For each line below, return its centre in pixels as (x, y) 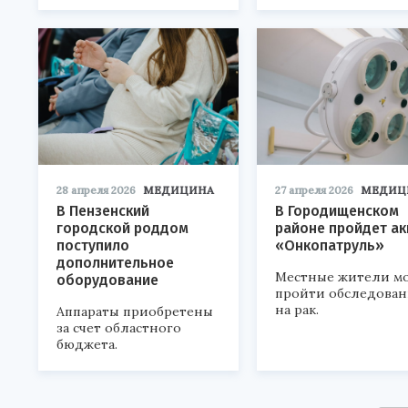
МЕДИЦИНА (178, 189)
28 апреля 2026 (96, 189)
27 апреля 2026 (314, 189)
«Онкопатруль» (330, 245)
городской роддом (122, 228)
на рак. (297, 309)
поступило (93, 245)
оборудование (107, 280)
